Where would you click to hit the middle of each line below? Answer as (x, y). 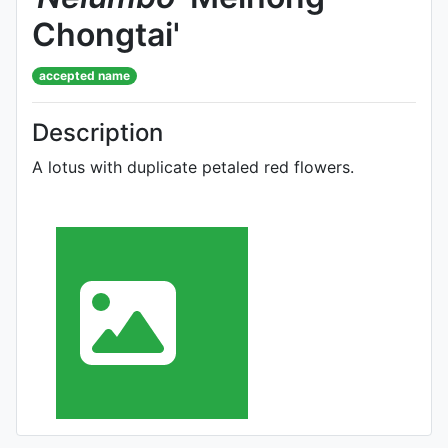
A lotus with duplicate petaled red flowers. (193, 167)
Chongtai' (106, 34)
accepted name (85, 75)
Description (97, 132)
